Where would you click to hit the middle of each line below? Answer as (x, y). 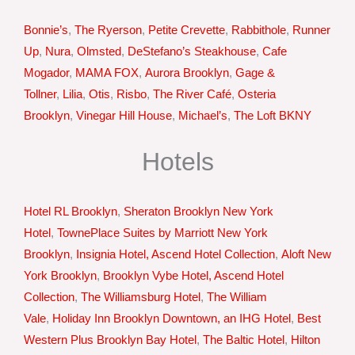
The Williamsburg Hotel (141, 297)
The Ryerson (108, 30)
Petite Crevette (187, 30)
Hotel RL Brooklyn (71, 211)
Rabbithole (259, 30)
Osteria (257, 94)
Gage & (255, 73)
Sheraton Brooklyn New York (198, 211)
